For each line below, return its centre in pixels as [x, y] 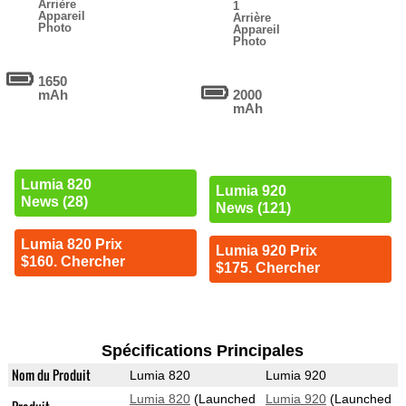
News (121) [253, 208]
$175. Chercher [267, 268]
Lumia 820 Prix [71, 244]
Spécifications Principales [203, 351]
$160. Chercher [72, 261]
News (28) [54, 201]
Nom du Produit [51, 375]
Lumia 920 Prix [266, 251]
